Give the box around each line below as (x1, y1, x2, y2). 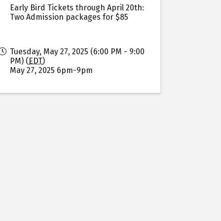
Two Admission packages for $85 (10, 12, 129, 22)
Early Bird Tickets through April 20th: (10, 3, 145, 12)
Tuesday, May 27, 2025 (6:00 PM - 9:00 (10, 47, 145, 56)
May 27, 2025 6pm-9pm (10, 66, 93, 75)
